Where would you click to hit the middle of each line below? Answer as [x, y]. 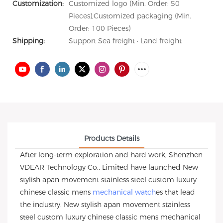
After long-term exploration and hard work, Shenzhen [111, 155]
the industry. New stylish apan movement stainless [105, 205]
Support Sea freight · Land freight [125, 41]
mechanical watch [124, 192]
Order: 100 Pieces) [100, 28]
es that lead [175, 192]
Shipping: [29, 41]
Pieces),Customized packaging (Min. [130, 16]
